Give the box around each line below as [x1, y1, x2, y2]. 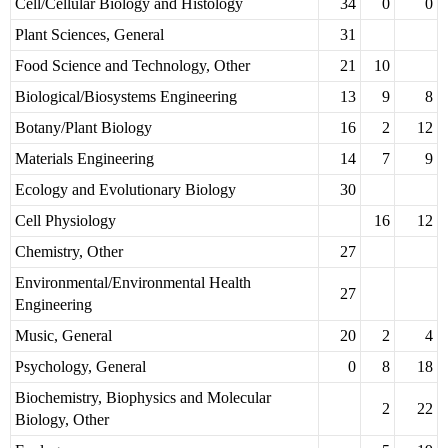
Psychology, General [15, 358, 146, 376]
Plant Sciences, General [15, 26, 164, 44]
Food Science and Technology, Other [15, 57, 250, 75]
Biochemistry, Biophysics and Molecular [15, 389, 271, 407]
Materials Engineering [15, 150, 154, 168]
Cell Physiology [15, 212, 116, 230]
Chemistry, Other [15, 243, 123, 261]
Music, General [15, 327, 112, 345]
